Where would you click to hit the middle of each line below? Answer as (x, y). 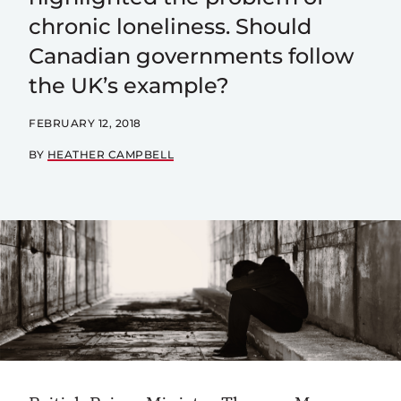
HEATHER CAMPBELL (111, 154)
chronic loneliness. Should (170, 26)
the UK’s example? (129, 85)
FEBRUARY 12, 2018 (85, 123)
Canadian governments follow (192, 56)
